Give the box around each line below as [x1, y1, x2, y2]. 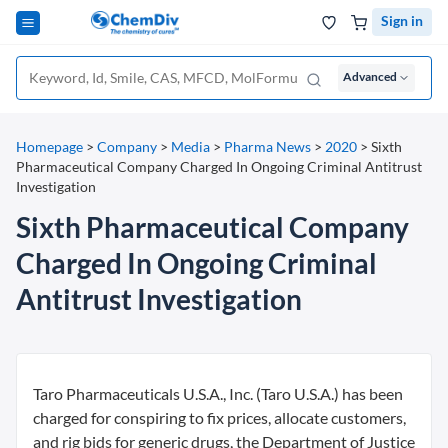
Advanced [343, 69, 397, 84]
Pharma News [224, 138, 311, 155]
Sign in [381, 12, 423, 29]
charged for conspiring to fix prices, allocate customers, [33, 408, 406, 427]
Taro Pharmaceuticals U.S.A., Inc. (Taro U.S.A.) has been [33, 384, 403, 403]
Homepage [16, 138, 83, 155]
